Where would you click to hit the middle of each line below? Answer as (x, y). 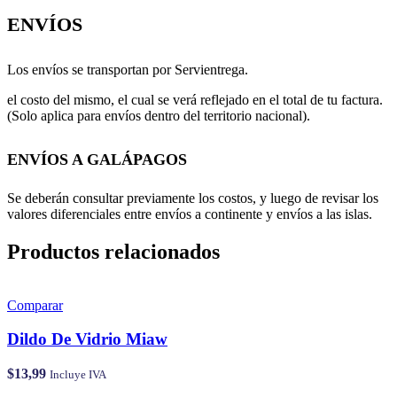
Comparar (35, 305)
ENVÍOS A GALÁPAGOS (97, 159)
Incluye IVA (78, 374)
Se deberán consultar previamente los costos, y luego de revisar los (193, 198)
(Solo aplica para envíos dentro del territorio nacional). (159, 115)
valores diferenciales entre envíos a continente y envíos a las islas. (190, 214)
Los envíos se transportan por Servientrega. (128, 69)
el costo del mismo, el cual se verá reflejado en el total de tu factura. (195, 99)
